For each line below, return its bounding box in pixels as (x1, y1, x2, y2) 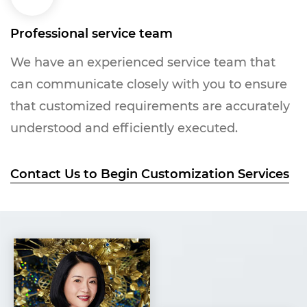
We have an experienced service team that (10, 55, 275, 70)
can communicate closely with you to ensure (10, 77, 287, 92)
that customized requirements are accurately (10, 99, 290, 114)
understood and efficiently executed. (10, 121, 238, 136)
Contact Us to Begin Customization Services (10, 167, 289, 182)
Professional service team (10, 26, 173, 41)
